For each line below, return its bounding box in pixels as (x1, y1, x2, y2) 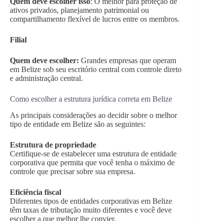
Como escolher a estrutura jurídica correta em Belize (10, 95, 172, 104)
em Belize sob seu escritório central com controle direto (10, 65, 182, 74)
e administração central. (10, 74, 83, 83)
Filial (10, 36, 27, 44)
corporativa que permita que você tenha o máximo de (10, 158, 175, 167)
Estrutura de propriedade (10, 141, 96, 149)
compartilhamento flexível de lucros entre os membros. (10, 15, 180, 24)
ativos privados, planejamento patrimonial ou (10, 6, 149, 15)
